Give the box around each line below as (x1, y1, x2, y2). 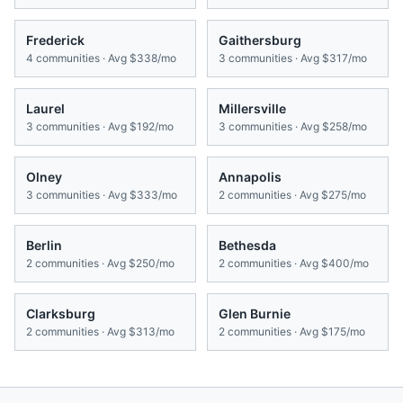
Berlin (26, 237, 62, 254)
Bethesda (219, 237, 276, 254)
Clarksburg (26, 306, 95, 322)
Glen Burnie (219, 306, 291, 322)
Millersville (219, 101, 286, 117)
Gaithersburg (219, 32, 301, 49)
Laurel (26, 101, 65, 117)
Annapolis (219, 169, 282, 185)
